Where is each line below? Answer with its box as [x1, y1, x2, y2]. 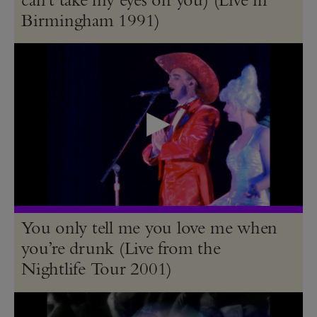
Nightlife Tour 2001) [21, 257, 173, 280]
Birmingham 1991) [21, 8, 161, 31]
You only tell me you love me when [21, 216, 278, 239]
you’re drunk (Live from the [21, 236, 221, 260]
